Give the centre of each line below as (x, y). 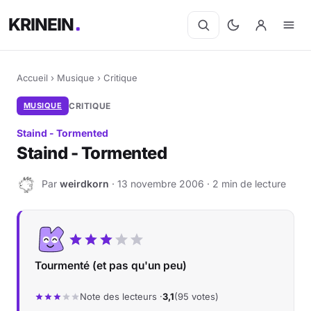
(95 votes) (196, 296)
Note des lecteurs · (121, 296)
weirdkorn (84, 183)
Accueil (32, 78)
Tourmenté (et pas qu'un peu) (111, 266)
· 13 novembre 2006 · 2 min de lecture (197, 183)
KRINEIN (42, 25)
